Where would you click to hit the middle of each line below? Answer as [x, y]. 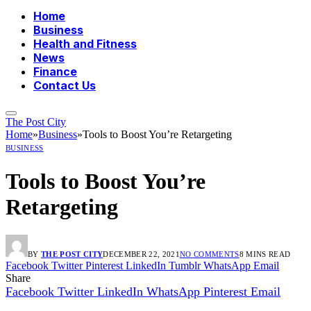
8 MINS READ [265, 254]
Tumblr [185, 266]
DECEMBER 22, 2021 [141, 254]
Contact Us [65, 86]
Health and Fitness [85, 44]
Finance [55, 72]
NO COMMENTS [209, 254]
